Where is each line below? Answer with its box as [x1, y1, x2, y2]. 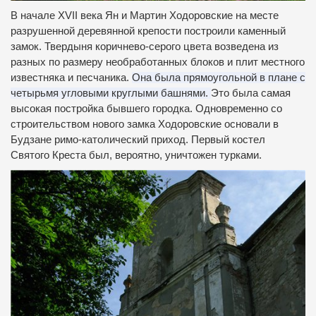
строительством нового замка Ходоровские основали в [11, 119, 279, 130]
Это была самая [211, 87, 291, 99]
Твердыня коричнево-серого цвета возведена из [44, 41, 279, 52]
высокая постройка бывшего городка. [11, 103, 195, 114]
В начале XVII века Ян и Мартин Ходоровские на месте [11, 10, 279, 21]
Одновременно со [195, 103, 282, 114]
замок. [11, 41, 44, 52]
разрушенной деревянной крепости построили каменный [11, 25, 286, 37]
